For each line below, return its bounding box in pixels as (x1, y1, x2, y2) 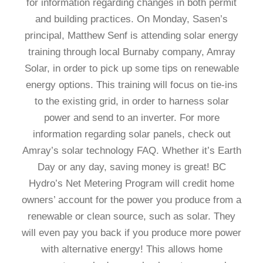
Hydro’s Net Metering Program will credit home (29, 178, 234, 189)
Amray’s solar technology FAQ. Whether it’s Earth (22, 145, 241, 156)
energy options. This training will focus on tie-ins (25, 79, 238, 90)
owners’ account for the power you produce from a (22, 194, 241, 205)
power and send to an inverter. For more (43, 112, 220, 123)
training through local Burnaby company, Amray (28, 46, 235, 58)
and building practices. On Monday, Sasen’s (35, 14, 228, 25)
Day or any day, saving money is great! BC (37, 161, 226, 173)
